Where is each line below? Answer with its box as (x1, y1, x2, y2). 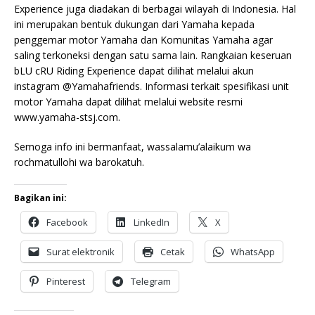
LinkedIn (134, 215, 169, 229)
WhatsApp (231, 245, 275, 258)
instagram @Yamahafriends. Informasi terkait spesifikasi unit (14, 79, 289, 93)
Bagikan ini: (14, 191, 67, 204)
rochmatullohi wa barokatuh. (14, 155, 144, 169)
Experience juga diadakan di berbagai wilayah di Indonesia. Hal (14, 1, 296, 15)
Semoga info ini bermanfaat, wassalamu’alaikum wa (14, 139, 251, 153)
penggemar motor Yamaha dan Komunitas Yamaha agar (14, 32, 273, 46)
